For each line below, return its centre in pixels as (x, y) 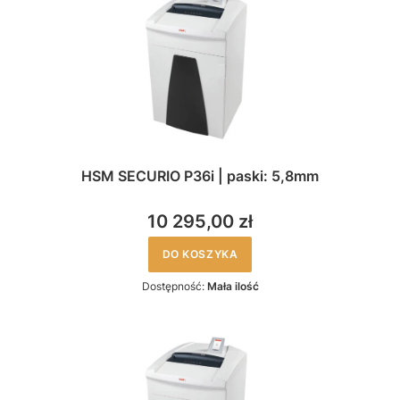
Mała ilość (233, 286)
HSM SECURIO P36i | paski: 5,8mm (200, 176)
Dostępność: (174, 286)
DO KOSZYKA (200, 254)
